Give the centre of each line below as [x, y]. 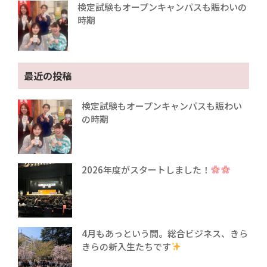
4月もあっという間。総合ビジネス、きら [165, 233]
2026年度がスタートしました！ [146, 169]
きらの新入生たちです [127, 246]
